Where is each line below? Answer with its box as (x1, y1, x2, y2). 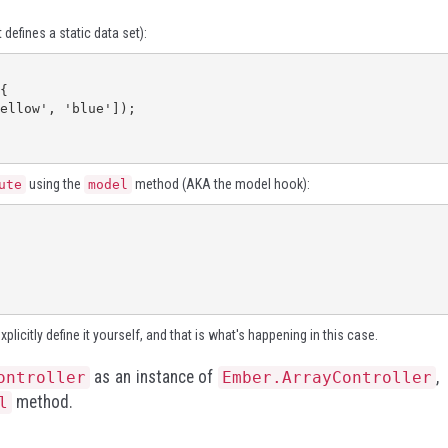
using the (26, 176, 84, 192)
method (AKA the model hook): (132, 176, 310, 192)
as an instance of (89, 367, 218, 387)
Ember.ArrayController (222, 368, 432, 387)
